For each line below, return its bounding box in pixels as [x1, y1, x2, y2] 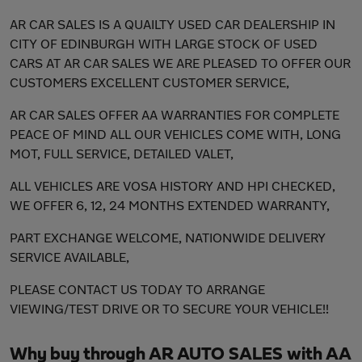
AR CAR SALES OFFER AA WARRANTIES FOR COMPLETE [10, 107, 339, 122]
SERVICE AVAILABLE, [10, 249, 129, 264]
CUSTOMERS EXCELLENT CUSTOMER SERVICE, [10, 74, 289, 90]
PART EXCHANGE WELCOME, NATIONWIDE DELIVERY [10, 229, 326, 245]
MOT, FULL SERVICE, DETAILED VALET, [10, 145, 234, 161]
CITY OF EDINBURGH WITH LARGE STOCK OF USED [10, 36, 318, 51]
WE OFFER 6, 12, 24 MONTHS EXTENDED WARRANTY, [10, 197, 330, 213]
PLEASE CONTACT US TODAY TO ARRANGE [10, 281, 265, 297]
